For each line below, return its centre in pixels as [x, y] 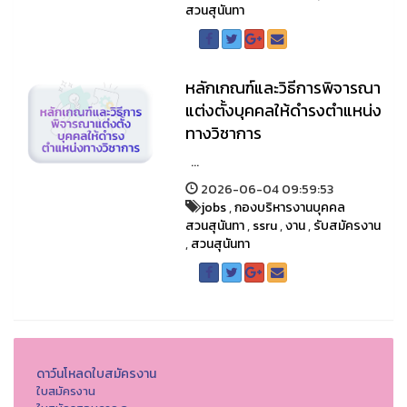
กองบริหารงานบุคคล [289, 208]
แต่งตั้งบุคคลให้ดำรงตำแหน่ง [283, 110]
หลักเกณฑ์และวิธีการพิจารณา [283, 88]
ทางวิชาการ [223, 133]
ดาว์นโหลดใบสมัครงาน [96, 374]
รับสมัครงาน [347, 226]
